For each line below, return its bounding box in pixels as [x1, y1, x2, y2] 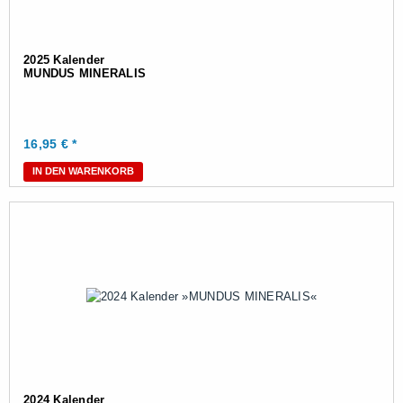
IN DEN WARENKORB [32, 166, 134, 176]
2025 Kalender [23, 53, 105, 67]
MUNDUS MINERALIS [23, 67, 147, 80]
